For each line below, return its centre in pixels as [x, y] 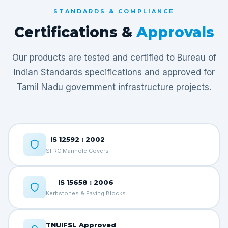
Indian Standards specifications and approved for [114, 72]
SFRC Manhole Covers [77, 150]
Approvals [175, 32]
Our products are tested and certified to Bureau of [114, 58]
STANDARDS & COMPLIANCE [114, 11]
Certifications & [75, 32]
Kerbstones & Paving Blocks [86, 193]
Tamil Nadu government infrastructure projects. [114, 87]
